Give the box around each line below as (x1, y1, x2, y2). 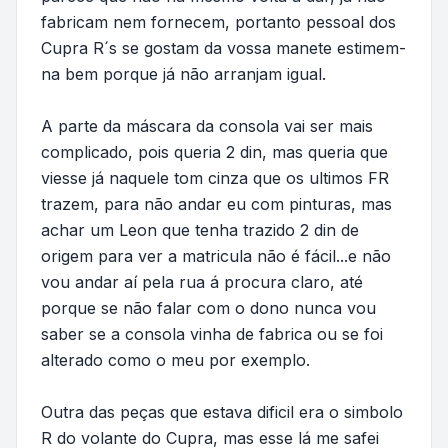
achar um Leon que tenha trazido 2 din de (41, 219, 359, 240)
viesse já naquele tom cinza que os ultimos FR (41, 167, 389, 188)
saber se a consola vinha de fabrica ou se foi (41, 323, 383, 344)
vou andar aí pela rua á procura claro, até (41, 271, 363, 292)
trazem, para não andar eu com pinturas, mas (41, 193, 392, 214)
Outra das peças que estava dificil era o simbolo (41, 401, 403, 422)
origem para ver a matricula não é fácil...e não (41, 245, 391, 266)
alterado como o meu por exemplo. (41, 349, 310, 370)
